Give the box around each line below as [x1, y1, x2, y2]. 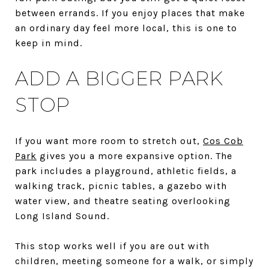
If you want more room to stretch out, [15, 134, 203, 147]
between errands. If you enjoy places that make [15, 7, 245, 19]
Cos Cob [203, 134, 243, 147]
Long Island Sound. [15, 210, 109, 222]
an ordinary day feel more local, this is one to [15, 22, 237, 34]
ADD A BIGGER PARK [15, 66, 223, 90]
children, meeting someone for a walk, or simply [15, 255, 253, 267]
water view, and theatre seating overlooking [15, 195, 231, 207]
